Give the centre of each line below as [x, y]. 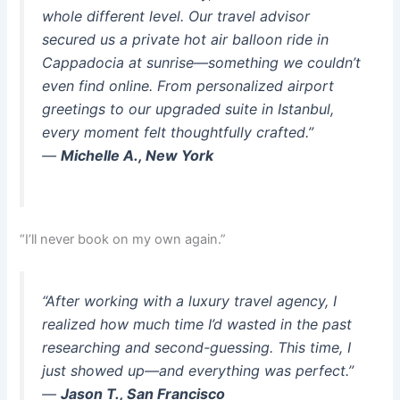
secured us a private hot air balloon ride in [186, 39]
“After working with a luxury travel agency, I [190, 301]
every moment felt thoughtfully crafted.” [178, 132]
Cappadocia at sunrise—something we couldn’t [202, 62]
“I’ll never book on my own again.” [123, 240]
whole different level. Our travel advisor [176, 16]
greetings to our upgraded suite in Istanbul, [188, 108]
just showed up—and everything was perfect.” [198, 371]
